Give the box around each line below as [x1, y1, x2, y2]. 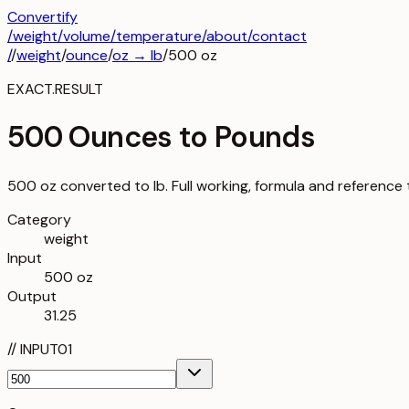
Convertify [7, 7, 78, 26]
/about [202, 26, 247, 46]
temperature [116, 26, 202, 46]
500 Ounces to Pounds [7, 118, 316, 157]
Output [7, 286, 57, 306]
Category [7, 209, 71, 229]
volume [63, 26, 110, 46]
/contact [247, 26, 307, 46]
